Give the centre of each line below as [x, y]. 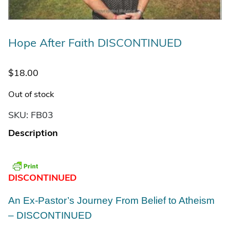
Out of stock [31, 95]
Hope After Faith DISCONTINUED [95, 44]
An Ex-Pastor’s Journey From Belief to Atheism [111, 201]
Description [33, 133]
